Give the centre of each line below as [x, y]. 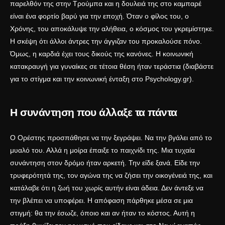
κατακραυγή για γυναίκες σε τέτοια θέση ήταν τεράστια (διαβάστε [112, 67]
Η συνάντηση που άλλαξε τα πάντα [94, 113]
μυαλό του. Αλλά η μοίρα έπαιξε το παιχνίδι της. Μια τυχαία [102, 150]
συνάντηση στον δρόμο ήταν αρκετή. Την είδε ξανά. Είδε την [105, 163]
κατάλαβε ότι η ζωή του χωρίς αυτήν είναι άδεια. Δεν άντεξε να [107, 188]
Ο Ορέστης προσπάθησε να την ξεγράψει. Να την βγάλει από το [111, 138]
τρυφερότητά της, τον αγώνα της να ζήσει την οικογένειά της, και [111, 176]
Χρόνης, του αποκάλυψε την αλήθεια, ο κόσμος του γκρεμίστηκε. [112, 29]
